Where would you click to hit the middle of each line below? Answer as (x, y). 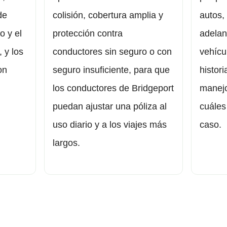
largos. (67, 143)
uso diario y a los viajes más (110, 125)
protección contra (88, 34)
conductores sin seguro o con (112, 52)
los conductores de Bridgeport (113, 88)
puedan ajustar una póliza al (110, 107)
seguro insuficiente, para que (111, 70)
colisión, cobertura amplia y (108, 15)
